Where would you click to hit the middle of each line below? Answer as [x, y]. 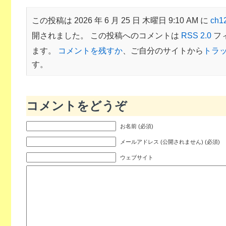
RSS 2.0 [196, 35]
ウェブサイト [136, 157]
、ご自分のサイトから [163, 50]
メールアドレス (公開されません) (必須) [170, 142]
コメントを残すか [90, 50]
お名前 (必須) [136, 126]
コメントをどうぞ [76, 106]
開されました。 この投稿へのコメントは [106, 35]
